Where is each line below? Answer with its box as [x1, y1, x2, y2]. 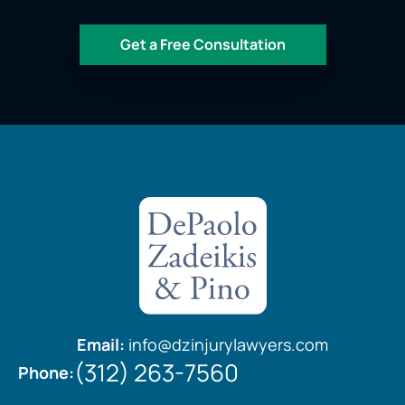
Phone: [18, 361, 74, 383]
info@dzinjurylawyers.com [128, 334, 328, 356]
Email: [77, 334, 125, 356]
